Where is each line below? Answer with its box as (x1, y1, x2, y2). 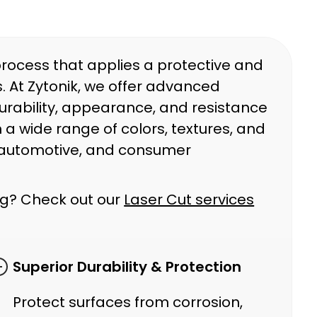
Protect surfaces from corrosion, (12, 292, 243, 312)
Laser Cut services (124, 190, 255, 209)
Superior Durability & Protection (12, 257, 241, 277)
